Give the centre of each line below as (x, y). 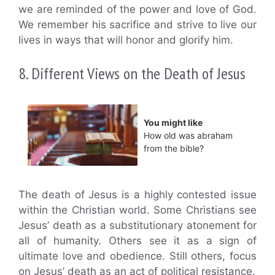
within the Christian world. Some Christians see (137, 210)
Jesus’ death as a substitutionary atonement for (137, 226)
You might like (173, 122)
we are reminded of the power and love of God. (137, 10)
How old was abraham (188, 135)
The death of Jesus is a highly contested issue (137, 195)
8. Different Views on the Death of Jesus (132, 73)
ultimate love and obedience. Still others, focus (137, 256)
